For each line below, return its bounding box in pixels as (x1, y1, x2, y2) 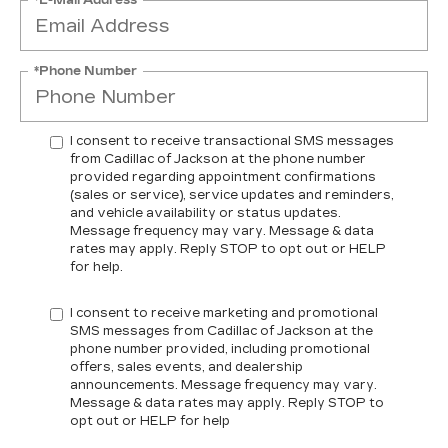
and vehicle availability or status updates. (70, 206, 341, 220)
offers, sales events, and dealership (70, 360, 303, 374)
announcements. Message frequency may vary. (70, 378, 377, 392)
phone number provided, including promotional (70, 342, 370, 356)
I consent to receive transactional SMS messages (70, 134, 394, 148)
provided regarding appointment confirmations (70, 170, 376, 184)
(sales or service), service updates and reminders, (70, 188, 394, 202)
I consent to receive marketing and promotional (70, 306, 378, 320)
